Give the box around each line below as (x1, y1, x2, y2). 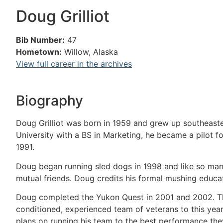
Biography (16, 92, 83, 110)
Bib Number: (16, 35, 65, 45)
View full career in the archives (16, 59, 132, 69)
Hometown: (16, 47, 62, 57)
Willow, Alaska (64, 47, 118, 57)
